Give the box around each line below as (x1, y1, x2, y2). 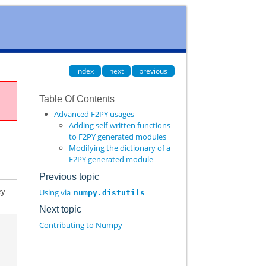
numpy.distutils (73, 188, 145, 197)
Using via (39, 186, 72, 198)
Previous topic (39, 171, 99, 182)
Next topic (39, 204, 81, 215)
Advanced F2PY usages (53, 109, 134, 120)
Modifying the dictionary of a (68, 142, 170, 154)
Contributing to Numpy (39, 219, 122, 230)
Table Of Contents (39, 93, 115, 104)
